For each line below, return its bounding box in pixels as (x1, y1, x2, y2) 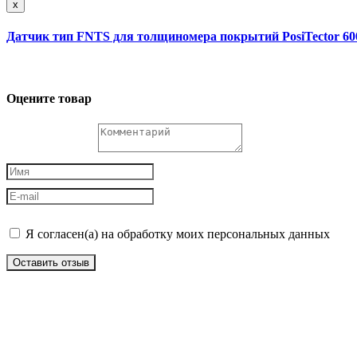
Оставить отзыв (13, 256, 89, 269)
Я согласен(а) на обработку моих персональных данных (22, 226, 330, 241)
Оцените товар (6, 92, 92, 106)
